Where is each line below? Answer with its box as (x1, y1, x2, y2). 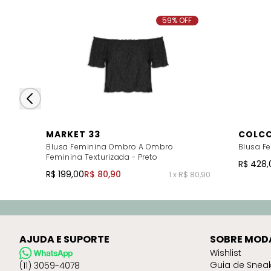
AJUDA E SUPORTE (19, 232, 109, 247)
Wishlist (209, 247, 241, 260)
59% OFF (162, 15, 192, 25)
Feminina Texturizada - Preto (46, 152, 157, 163)
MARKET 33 (46, 128, 100, 141)
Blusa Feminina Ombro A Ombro (46, 142, 173, 152)
